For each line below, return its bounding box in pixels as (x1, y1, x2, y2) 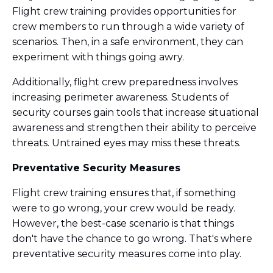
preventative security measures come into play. (12, 248, 244, 260)
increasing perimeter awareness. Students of (12, 91, 229, 104)
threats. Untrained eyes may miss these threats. (12, 137, 243, 149)
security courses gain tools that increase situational (12, 107, 259, 119)
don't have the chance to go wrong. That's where (12, 233, 252, 245)
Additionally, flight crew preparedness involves (12, 76, 238, 88)
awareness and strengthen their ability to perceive (12, 122, 257, 134)
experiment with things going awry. (12, 51, 186, 63)
